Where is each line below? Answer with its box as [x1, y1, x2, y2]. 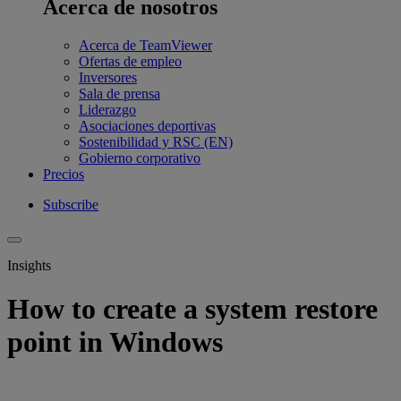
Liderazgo [79, 101, 136, 117]
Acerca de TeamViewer [79, 37, 212, 53]
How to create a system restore [7, 292, 378, 325]
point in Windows [7, 325, 223, 358]
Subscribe [43, 196, 98, 212]
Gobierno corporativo [79, 149, 200, 166]
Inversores [79, 69, 137, 85]
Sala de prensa [79, 85, 160, 101]
